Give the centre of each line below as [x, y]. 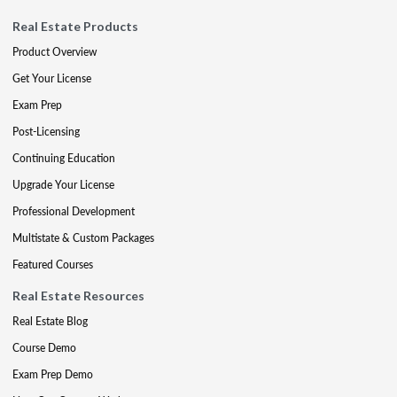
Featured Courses [53, 264]
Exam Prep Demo [53, 374]
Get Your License [52, 78]
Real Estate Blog [50, 321]
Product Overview [54, 51]
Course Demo [44, 347]
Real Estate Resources [78, 295]
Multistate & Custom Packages [83, 237]
